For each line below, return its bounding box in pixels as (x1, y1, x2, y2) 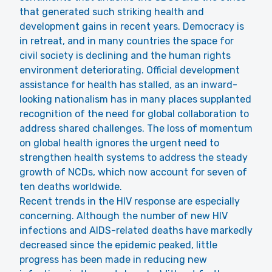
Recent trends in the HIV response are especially (19, 195, 240, 207)
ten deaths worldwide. (19, 181, 122, 192)
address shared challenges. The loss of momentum (19, 123, 253, 134)
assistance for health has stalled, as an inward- (19, 79, 237, 90)
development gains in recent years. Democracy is (19, 21, 244, 32)
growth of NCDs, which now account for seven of (19, 166, 247, 178)
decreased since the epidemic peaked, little (19, 239, 217, 251)
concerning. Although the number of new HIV (19, 210, 228, 222)
